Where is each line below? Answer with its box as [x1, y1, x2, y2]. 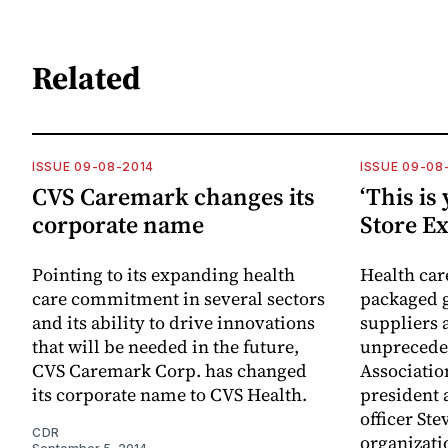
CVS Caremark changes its [32, 179, 315, 213]
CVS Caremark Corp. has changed [32, 357, 307, 383]
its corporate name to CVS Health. [32, 381, 307, 407]
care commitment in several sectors [32, 285, 325, 311]
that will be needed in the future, [32, 333, 299, 359]
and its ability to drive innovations [32, 309, 315, 335]
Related [32, 56, 141, 101]
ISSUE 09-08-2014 [32, 158, 155, 174]
